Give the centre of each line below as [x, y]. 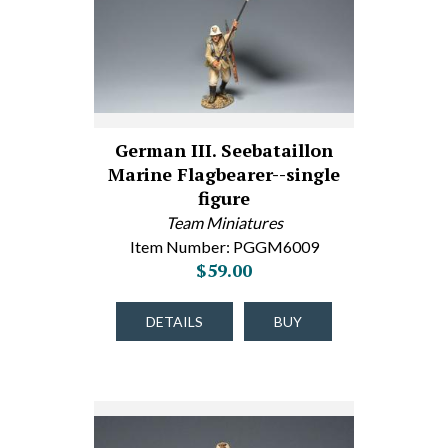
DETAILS [174, 321]
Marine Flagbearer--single [224, 174]
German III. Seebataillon [224, 150]
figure [224, 198]
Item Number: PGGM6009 [224, 246]
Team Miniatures [224, 222]
